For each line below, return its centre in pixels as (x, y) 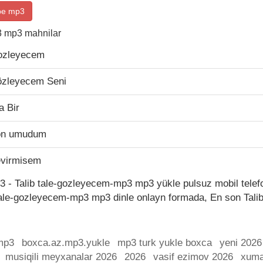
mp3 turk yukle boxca (165, 243)
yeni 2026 (241, 243)
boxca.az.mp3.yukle (66, 243)
